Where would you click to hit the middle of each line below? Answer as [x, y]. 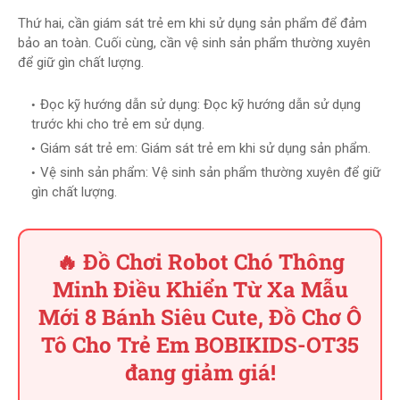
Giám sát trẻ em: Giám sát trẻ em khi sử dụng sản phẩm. [205, 148]
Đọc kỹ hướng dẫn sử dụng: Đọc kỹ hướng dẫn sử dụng [200, 104]
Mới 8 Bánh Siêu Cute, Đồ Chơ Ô [200, 317]
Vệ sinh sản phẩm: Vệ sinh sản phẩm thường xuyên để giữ [210, 172]
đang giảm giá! [200, 372]
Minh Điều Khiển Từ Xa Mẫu [200, 289]
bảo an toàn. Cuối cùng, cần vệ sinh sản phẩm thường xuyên [194, 43]
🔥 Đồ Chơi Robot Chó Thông [200, 262]
